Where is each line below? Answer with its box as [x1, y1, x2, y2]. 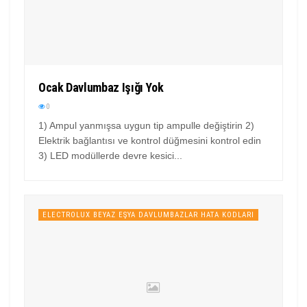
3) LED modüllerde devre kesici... [38, 150, 182, 162]
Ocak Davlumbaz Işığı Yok [38, 80, 164, 95]
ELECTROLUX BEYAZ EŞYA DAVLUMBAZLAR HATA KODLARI [42, 210, 254, 220]
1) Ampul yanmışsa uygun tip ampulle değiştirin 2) [38, 120, 254, 132]
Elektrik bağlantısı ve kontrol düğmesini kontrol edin [38, 135, 261, 147]
